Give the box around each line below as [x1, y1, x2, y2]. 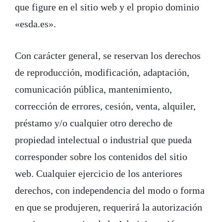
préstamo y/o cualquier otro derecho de [15, 117, 172, 128]
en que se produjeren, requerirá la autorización [15, 201, 202, 213]
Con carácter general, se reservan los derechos [15, 50, 201, 61]
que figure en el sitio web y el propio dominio [15, 1, 199, 12]
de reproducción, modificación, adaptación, [15, 66, 189, 78]
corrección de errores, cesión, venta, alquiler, [15, 100, 196, 111]
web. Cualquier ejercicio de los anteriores [15, 167, 182, 179]
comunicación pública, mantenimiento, [15, 83, 172, 95]
